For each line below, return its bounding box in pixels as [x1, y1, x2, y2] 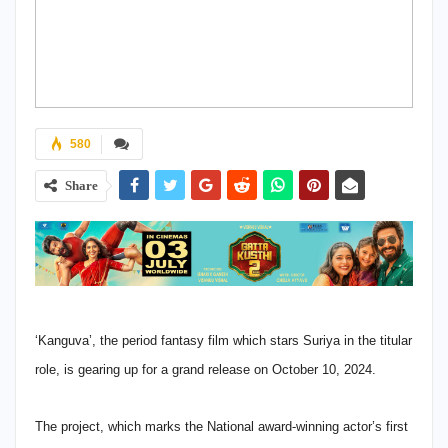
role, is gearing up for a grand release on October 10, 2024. [35, 361, 376, 377]
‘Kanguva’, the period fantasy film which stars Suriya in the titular [35, 332, 412, 348]
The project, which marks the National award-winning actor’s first [35, 418, 408, 434]
